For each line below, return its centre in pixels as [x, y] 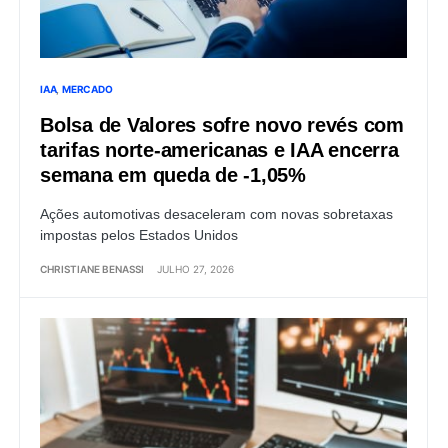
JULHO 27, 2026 [195, 268]
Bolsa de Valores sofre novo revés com [222, 124]
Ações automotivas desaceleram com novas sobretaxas [216, 213]
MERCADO [87, 88]
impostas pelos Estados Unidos [139, 234]
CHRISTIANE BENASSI [92, 268]
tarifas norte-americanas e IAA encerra [219, 149]
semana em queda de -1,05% [173, 174]
